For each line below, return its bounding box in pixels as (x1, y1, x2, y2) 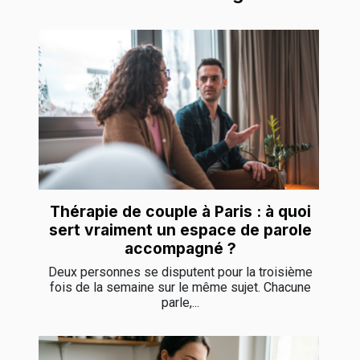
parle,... (161, 295, 199, 311)
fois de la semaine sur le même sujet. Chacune (49, 280, 311, 296)
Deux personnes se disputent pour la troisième (47, 264, 313, 280)
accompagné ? (124, 239, 236, 259)
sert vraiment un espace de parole (48, 220, 312, 240)
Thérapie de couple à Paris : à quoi (49, 202, 311, 222)
